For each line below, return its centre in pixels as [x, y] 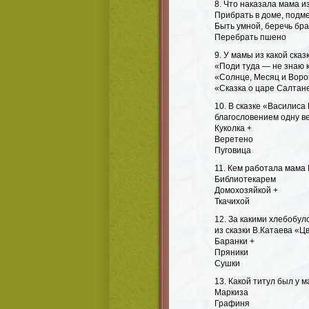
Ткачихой [232, 201]
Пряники [231, 252]
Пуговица [233, 150]
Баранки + [235, 241]
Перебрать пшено [250, 37]
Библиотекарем [245, 179]
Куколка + [233, 128]
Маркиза [231, 292]
